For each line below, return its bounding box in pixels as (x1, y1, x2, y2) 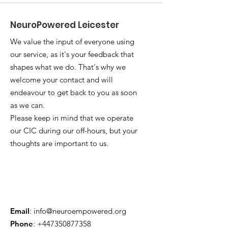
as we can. (10, 100, 45, 110)
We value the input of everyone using (10, 37, 134, 46)
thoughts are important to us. (10, 138, 108, 148)
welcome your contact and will (10, 75, 113, 84)
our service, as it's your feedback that (10, 49, 134, 59)
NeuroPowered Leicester (10, 19, 119, 31)
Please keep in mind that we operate (10, 113, 133, 123)
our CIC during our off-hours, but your (10, 126, 137, 135)
